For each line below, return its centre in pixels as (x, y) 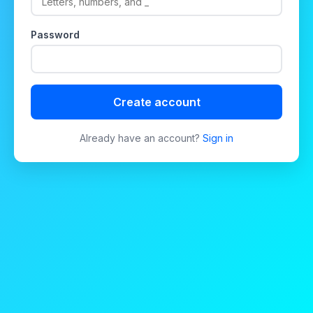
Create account (156, 102)
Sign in (218, 138)
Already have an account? (141, 138)
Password (55, 34)
